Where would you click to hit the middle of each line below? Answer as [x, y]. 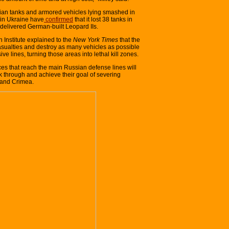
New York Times [95, 40]
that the [129, 40]
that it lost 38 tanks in [103, 19]
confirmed [59, 19]
